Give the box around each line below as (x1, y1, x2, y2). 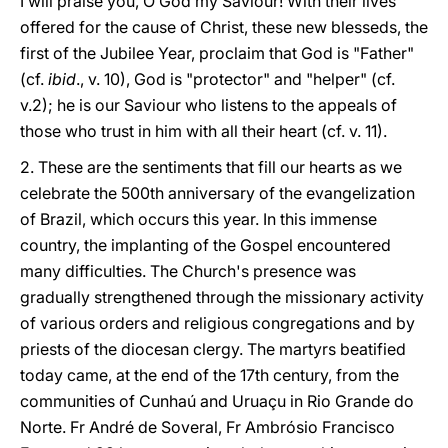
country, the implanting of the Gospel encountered (20, 235, 391, 255)
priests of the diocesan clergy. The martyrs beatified (20, 339, 406, 359)
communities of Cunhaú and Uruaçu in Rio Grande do (20, 391, 414, 411)
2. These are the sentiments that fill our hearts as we (20, 157, 402, 177)
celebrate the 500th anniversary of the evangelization (20, 183, 415, 203)
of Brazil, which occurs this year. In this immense (20, 209, 377, 229)
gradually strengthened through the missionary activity (20, 287, 424, 307)
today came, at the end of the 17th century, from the (20, 365, 399, 385)
